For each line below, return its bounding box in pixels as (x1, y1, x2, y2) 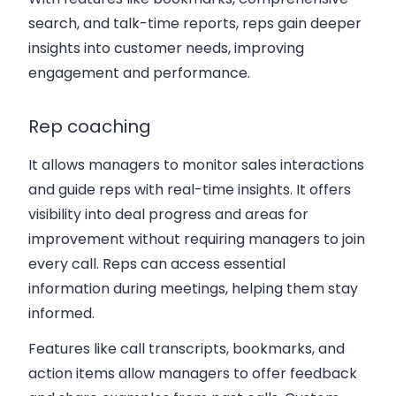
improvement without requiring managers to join (28, 229, 365, 250)
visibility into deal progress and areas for (28, 204, 308, 225)
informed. (28, 303, 95, 324)
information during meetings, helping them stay (28, 278, 358, 300)
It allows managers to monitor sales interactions (28, 155, 364, 176)
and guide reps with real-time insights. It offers (28, 179, 351, 201)
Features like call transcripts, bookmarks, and (28, 339, 345, 360)
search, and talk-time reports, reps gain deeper (28, 13, 362, 34)
